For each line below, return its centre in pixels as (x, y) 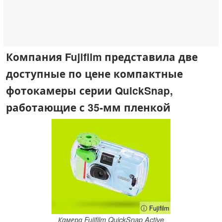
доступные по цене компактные (94, 73)
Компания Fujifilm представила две (102, 56)
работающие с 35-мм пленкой (88, 107)
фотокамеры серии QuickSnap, (89, 90)
